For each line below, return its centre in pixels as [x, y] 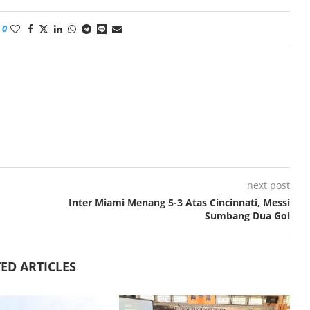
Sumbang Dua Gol [247, 215]
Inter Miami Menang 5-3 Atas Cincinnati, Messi [179, 202]
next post [268, 185]
